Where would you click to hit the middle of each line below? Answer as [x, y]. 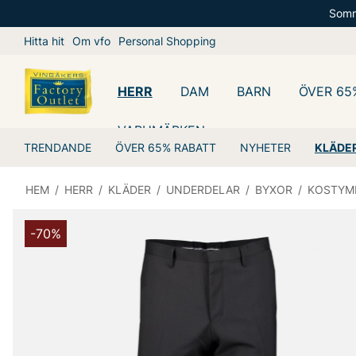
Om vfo [91, 41]
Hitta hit [44, 41]
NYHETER [265, 147]
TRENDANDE [58, 147]
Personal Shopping [167, 41]
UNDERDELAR [203, 190]
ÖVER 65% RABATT [166, 147]
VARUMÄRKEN [161, 130]
